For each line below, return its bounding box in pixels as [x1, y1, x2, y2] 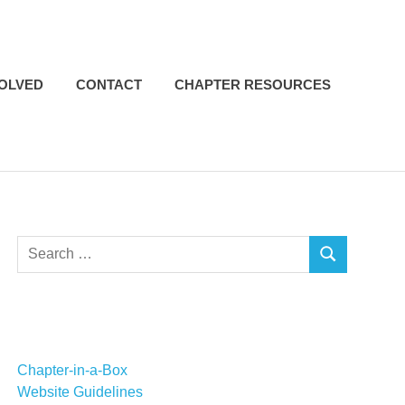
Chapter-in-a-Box [17, 362, 128, 378]
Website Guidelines [17, 383, 144, 400]
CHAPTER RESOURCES [174, 77, 331, 93]
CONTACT [76, 77, 142, 93]
